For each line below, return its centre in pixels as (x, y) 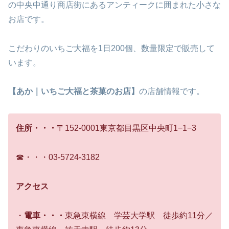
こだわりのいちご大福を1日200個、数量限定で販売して (111, 48)
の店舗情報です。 (172, 91)
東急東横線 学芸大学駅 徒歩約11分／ (139, 215)
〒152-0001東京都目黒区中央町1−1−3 (127, 128)
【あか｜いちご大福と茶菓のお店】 (74, 91)
